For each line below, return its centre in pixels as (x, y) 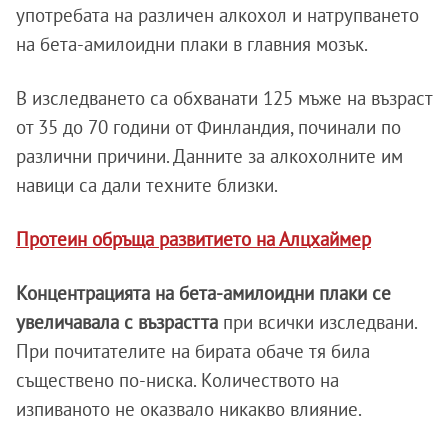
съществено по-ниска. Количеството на (177, 380)
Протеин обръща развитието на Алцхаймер (193, 239)
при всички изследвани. (317, 322)
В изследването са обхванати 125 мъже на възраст (224, 98)
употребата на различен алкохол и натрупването (217, 15)
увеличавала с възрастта (117, 322)
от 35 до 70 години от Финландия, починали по (208, 127)
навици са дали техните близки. (147, 185)
